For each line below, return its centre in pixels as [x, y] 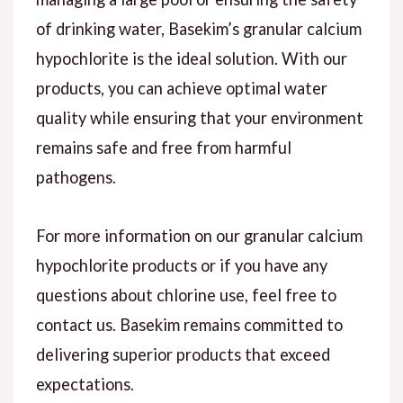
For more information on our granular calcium [199, 235]
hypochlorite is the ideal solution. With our [191, 58]
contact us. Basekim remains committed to [189, 324]
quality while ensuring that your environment [199, 117]
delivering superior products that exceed [183, 354]
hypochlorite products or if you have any [181, 265]
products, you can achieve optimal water [181, 88]
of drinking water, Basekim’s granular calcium [198, 28]
